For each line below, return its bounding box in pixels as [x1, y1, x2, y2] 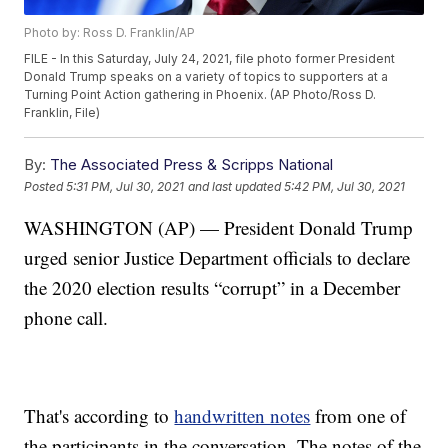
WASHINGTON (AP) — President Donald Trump [24, 215, 414, 241]
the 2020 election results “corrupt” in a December [24, 275, 401, 301]
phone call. [24, 305, 109, 331]
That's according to [24, 403, 175, 429]
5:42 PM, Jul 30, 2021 [284, 178, 406, 194]
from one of [310, 403, 407, 429]
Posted [24, 178, 67, 194]
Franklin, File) [24, 105, 101, 121]
